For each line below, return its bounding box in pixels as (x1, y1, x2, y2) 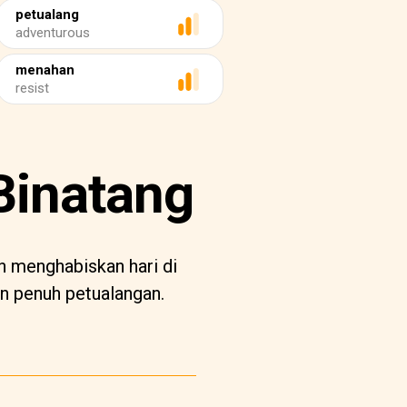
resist (15, 80, 49, 96)
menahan (15, 62, 74, 78)
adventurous (15, 25, 90, 41)
